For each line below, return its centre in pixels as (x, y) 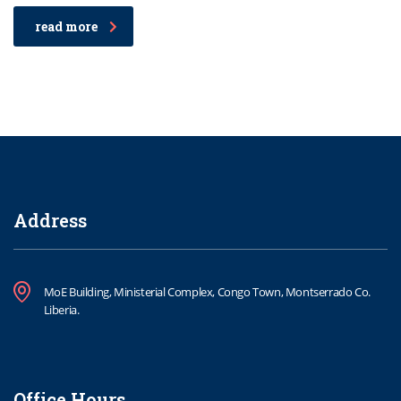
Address (50, 221)
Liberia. (61, 310)
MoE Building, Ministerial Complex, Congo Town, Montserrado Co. (207, 292)
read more (66, 27)
